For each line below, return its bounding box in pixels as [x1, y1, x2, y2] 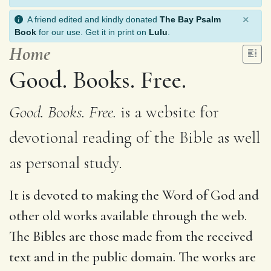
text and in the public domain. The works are [9, 248, 256, 266]
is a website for [116, 101, 219, 122]
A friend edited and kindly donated [23, 14, 160, 24]
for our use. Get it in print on [36, 27, 149, 37]
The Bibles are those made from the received [9, 227, 253, 245]
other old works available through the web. [9, 207, 247, 224]
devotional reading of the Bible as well [9, 126, 260, 148]
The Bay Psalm [160, 14, 221, 24]
